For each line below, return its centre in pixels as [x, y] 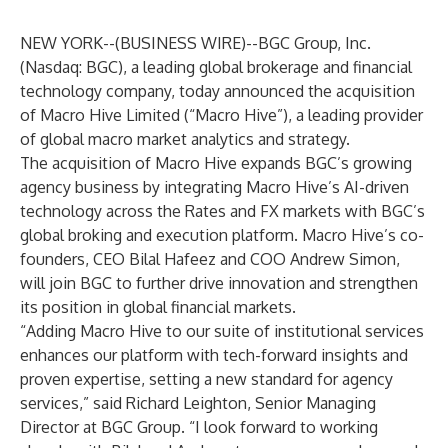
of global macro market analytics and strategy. [185, 139]
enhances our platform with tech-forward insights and [214, 355]
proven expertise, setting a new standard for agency [206, 379]
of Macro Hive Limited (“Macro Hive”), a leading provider [221, 115]
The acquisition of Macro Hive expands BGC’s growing [216, 163]
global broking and [86, 235]
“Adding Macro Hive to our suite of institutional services [222, 331]
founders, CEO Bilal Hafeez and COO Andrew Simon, [210, 259]
